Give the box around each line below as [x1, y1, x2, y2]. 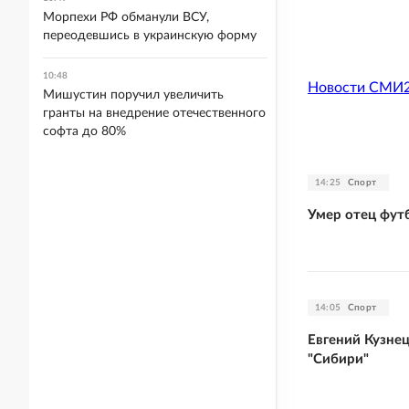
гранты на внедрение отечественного [43, 107, 266, 120]
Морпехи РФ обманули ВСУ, [43, 11, 209, 24]
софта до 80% [43, 125, 126, 138]
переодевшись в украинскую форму [43, 29, 257, 42]
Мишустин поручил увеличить [43, 89, 224, 101]
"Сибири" [308, 351, 369, 366]
